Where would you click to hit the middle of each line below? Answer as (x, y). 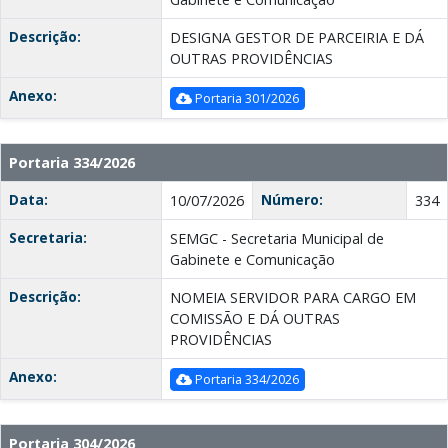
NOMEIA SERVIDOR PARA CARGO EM (293, 298)
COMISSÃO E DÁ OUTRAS (255, 319)
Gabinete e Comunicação (252, 260)
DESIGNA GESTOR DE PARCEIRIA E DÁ (297, 38)
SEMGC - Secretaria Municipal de (277, 239)
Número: (292, 200)
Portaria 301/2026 (245, 98)
